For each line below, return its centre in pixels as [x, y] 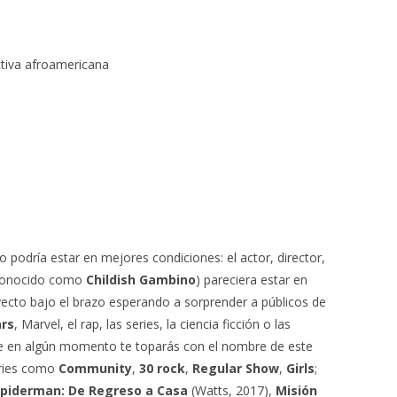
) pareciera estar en [252, 280]
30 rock [162, 368]
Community [95, 368]
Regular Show [236, 368]
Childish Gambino [141, 280]
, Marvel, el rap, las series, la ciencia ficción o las [152, 324]
